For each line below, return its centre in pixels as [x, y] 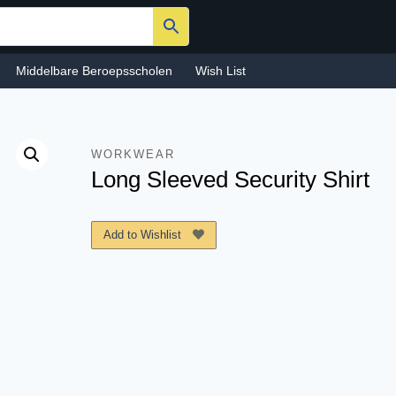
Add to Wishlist [143, 235]
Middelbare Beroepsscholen [95, 71]
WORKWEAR [133, 154]
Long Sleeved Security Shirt [231, 179]
